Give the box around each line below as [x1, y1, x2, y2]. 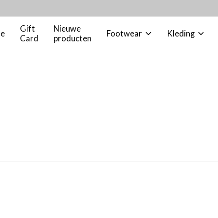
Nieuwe [53, 24, 81, 34]
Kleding [166, 29, 195, 39]
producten [53, 34, 91, 44]
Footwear [106, 29, 142, 39]
